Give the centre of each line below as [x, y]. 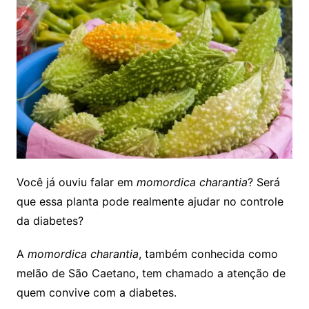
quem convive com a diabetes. [96, 292]
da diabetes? [50, 220]
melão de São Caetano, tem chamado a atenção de [151, 273]
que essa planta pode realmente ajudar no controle [150, 201]
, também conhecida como [208, 253]
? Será [263, 182]
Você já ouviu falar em [76, 182]
